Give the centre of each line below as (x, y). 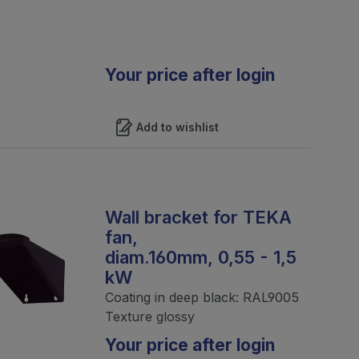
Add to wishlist (177, 127)
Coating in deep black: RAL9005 (202, 297)
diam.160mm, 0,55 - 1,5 (200, 257)
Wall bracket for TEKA (198, 217)
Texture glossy (149, 316)
